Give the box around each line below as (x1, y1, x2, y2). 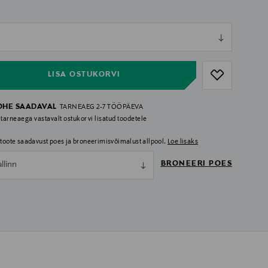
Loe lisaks (167, 138, 199, 145)
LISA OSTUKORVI (47, 71, 121, 79)
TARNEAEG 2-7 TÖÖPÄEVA (59, 103, 144, 111)
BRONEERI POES (160, 159, 232, 168)
